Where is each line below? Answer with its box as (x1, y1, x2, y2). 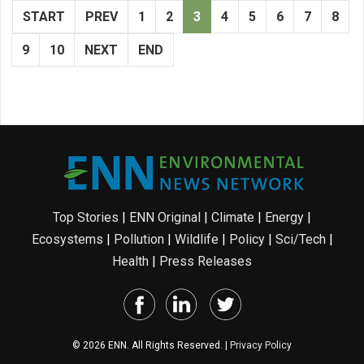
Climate (211, 209, 254, 225)
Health (112, 253, 149, 269)
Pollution (113, 231, 164, 247)
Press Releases (159, 253, 252, 269)
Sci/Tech (275, 231, 326, 247)
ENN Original (129, 209, 201, 225)
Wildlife (174, 231, 219, 247)
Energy (265, 209, 304, 225)
